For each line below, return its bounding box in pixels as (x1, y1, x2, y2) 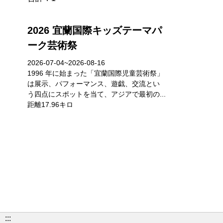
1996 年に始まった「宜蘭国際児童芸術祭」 (27, 69, 164, 77)
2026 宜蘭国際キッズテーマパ (27, 25, 162, 36)
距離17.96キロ (27, 101, 73, 109)
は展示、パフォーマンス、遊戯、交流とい (27, 80, 160, 88)
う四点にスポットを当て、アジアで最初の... (27, 90, 166, 98)
